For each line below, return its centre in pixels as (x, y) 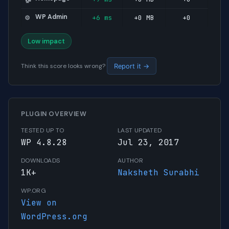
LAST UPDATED (140, 131)
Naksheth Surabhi (158, 173)
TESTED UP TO (43, 131)
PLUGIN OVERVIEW (54, 114)
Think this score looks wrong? (64, 66)
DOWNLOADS (41, 161)
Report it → (131, 66)
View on (39, 203)
